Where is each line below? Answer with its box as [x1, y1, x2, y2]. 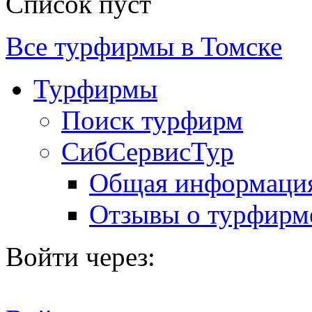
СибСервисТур [61, 136, 234, 166]
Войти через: [6, 241, 155, 272]
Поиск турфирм [61, 104, 243, 135]
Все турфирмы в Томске [6, 31, 282, 61]
